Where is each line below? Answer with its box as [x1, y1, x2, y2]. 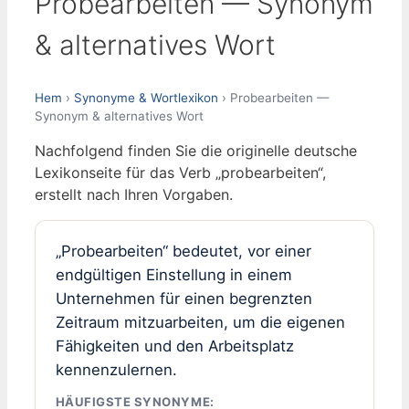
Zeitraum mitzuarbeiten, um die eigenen [55, 312, 345, 331]
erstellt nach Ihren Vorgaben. [35, 184, 233, 204]
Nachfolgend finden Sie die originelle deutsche [35, 141, 357, 160]
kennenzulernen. [55, 360, 177, 379]
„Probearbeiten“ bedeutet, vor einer [55, 241, 311, 260]
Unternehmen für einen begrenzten [55, 288, 312, 308]
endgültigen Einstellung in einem [55, 265, 292, 284]
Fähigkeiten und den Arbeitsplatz [55, 336, 294, 355]
